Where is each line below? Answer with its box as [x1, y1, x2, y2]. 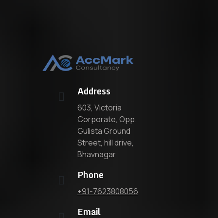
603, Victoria [77, 102, 122, 113]
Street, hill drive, [77, 137, 134, 148]
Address [77, 84, 110, 99]
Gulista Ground [77, 126, 130, 137]
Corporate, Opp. [77, 114, 137, 125]
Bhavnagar [77, 149, 116, 160]
